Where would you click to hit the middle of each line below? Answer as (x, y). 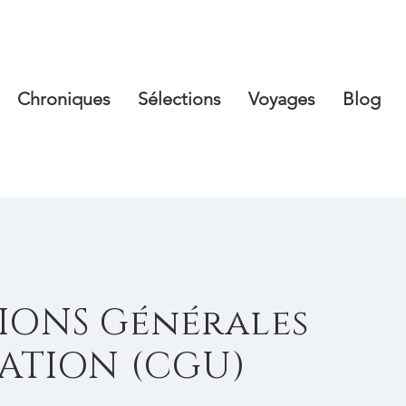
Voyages (282, 99)
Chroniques (64, 99)
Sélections (179, 99)
